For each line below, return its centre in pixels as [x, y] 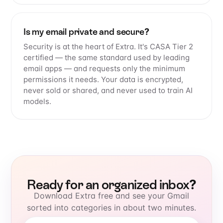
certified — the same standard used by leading [107, 58]
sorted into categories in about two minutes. [111, 208]
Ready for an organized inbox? [111, 185]
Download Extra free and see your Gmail [111, 196]
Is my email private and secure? [86, 32]
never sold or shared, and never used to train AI [108, 91]
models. [37, 102]
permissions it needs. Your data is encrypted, [103, 80]
